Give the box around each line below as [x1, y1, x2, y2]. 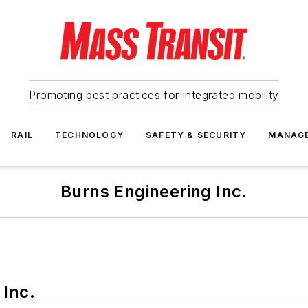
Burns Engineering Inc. [60, 181, 247, 201]
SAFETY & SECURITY [146, 130, 247, 140]
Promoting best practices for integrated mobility [29, 88, 279, 102]
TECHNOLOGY [55, 130, 124, 140]
